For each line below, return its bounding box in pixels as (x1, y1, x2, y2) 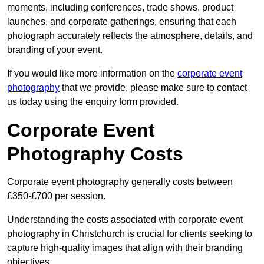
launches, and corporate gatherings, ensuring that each (7, 16, 236, 27)
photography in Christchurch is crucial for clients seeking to (7, 229, 252, 239)
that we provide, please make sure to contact (60, 82, 247, 93)
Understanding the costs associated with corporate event (7, 214, 243, 225)
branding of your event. (7, 45, 103, 55)
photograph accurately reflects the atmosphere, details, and (7, 31, 253, 41)
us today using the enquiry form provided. (7, 97, 179, 107)
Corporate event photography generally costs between (7, 177, 233, 187)
